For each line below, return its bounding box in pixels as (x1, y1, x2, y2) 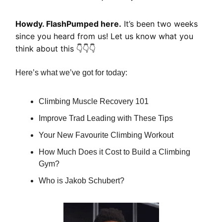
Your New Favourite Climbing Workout (39, 131, 173, 140)
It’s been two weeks (121, 19, 198, 29)
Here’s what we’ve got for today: (15, 68, 127, 77)
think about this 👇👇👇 (15, 44, 96, 54)
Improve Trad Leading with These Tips (39, 114, 173, 123)
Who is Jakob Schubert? (39, 176, 124, 185)
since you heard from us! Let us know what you (15, 31, 193, 42)
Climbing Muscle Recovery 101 (39, 97, 149, 106)
